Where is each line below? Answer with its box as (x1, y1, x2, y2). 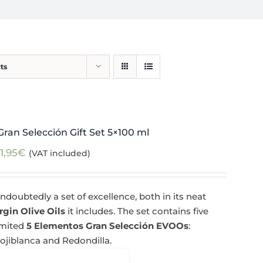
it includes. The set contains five (65, 205, 209, 217)
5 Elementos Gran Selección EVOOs (26, 220, 189, 231)
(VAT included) (29, 148, 91, 159)
